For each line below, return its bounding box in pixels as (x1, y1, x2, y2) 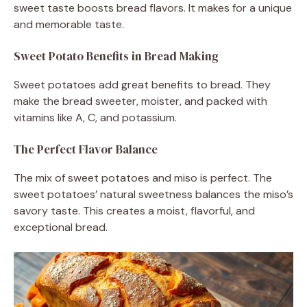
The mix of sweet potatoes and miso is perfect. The (14, 171, 272, 186)
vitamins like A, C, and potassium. (14, 110, 177, 125)
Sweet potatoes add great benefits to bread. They (14, 77, 271, 93)
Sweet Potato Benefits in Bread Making (14, 48, 219, 65)
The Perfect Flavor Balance (14, 141, 158, 158)
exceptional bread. (14, 220, 108, 235)
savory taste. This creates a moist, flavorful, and (14, 204, 255, 219)
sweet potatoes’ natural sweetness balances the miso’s (14, 187, 293, 202)
